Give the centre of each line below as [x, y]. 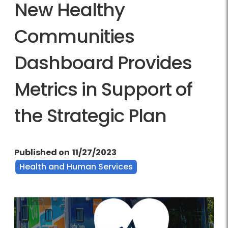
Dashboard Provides [103, 63]
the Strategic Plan [90, 116]
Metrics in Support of [103, 90]
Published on [42, 153]
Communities [74, 37]
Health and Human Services [76, 167]
